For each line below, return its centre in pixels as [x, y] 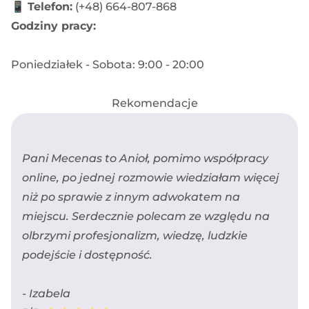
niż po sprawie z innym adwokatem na [131, 197]
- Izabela [46, 293]
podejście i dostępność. [87, 255]
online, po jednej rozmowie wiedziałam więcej [151, 177]
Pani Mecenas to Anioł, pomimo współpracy [145, 158]
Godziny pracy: [53, 26]
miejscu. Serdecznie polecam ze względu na [146, 216]
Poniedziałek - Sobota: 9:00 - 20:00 [108, 64]
